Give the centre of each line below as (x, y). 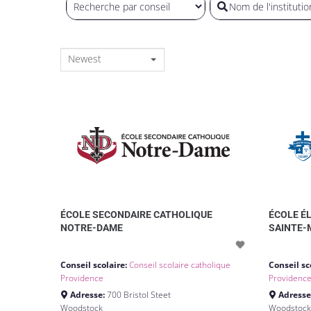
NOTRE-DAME (92, 228)
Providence (82, 278)
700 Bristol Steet (138, 295)
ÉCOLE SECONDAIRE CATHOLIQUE (136, 215)
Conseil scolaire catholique (180, 265)
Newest (85, 59)
